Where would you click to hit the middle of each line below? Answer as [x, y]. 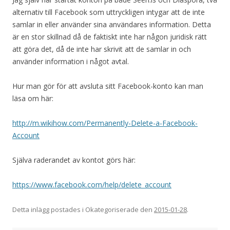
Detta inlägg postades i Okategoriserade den [83, 210]
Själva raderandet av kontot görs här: [74, 160]
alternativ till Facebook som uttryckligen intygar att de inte [109, 12]
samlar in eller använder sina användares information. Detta [112, 25]
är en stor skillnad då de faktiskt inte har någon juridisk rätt [110, 37]
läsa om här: [33, 99]
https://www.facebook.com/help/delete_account [92, 185]
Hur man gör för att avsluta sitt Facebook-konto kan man [108, 86]
